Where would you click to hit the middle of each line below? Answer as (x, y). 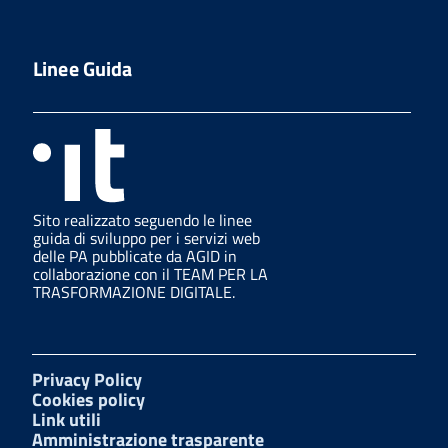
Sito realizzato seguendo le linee (142, 219)
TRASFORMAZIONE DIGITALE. (134, 291)
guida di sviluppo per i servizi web (146, 237)
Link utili (66, 419)
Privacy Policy (87, 379)
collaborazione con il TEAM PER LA (150, 273)
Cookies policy (88, 399)
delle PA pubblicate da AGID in (135, 255)
